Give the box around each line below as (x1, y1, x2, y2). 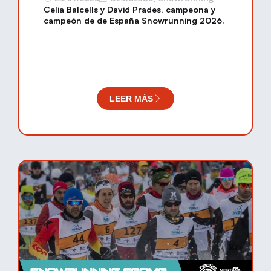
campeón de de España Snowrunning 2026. (44, 15, 224, 25)
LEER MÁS (109, 94, 153, 103)
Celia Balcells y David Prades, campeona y (44, 4, 215, 15)
